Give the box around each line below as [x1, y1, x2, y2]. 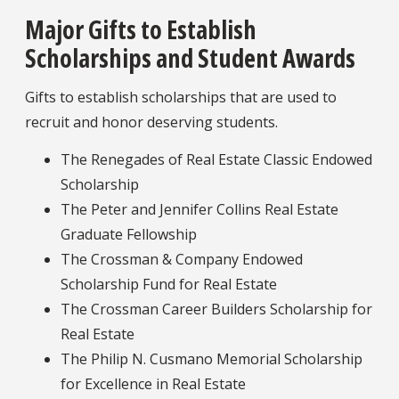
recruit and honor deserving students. [25, 111, 281, 132]
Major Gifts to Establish [25, 12, 256, 46]
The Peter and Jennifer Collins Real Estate [61, 199, 338, 219]
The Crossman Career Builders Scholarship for [61, 298, 372, 319]
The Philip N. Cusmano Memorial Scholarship [61, 348, 362, 369]
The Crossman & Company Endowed [61, 248, 303, 269]
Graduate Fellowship [61, 224, 197, 244]
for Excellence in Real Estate [61, 373, 246, 394]
